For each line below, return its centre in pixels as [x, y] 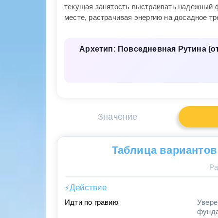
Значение [118, 117]
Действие [88, 187]
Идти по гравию [91, 202]
